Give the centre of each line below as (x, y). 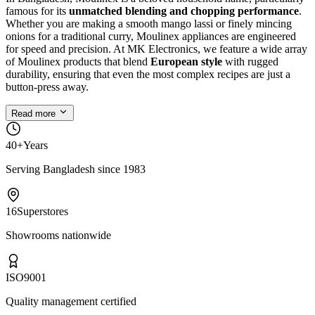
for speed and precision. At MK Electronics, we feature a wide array (156, 49)
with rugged (250, 61)
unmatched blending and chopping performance (184, 11)
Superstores (43, 211)
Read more (35, 113)
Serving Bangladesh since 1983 (76, 169)
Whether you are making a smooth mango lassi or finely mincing (149, 23)
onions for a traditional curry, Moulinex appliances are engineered (151, 36)
